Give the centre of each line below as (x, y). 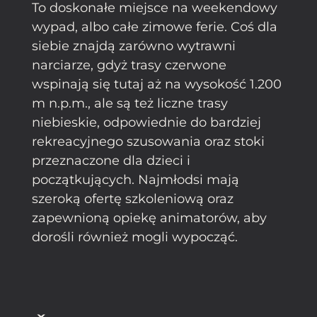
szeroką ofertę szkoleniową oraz (133, 198)
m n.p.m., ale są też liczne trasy (130, 103)
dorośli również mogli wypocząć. (135, 237)
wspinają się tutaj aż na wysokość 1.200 (157, 84)
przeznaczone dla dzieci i (111, 160)
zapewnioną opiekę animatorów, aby (149, 218)
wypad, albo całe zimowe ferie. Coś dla (155, 27)
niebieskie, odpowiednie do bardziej (146, 122)
